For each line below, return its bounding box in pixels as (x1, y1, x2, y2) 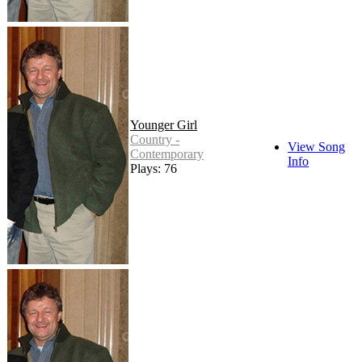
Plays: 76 (130, 162, 177, 176)
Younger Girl (130, 118, 197, 133)
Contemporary (130, 147, 204, 162)
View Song (288, 140, 345, 154)
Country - (130, 133, 179, 147)
